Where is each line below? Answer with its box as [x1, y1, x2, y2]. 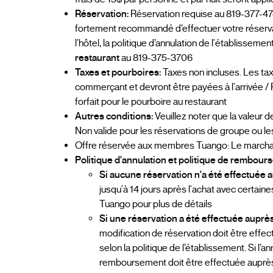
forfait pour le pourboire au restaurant [75, 95, 227, 108]
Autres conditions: [75, 110, 154, 122]
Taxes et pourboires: [75, 66, 161, 79]
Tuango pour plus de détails [99, 197, 213, 210]
